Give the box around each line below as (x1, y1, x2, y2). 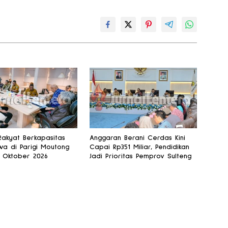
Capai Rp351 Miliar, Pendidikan (89, 144, 189, 151)
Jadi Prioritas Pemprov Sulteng (89, 153, 191, 160)
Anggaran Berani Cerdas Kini (89, 134, 185, 141)
